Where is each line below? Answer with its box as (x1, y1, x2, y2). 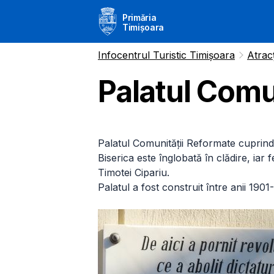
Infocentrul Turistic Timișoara (98, 48, 235, 61)
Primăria (122, 12, 157, 23)
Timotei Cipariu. (98, 166, 169, 179)
